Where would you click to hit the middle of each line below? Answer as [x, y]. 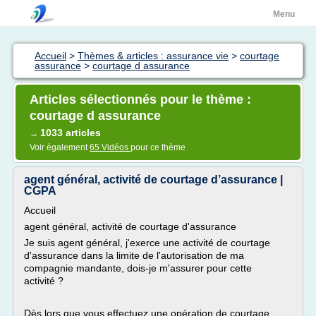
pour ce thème [158, 147]
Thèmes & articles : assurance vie [153, 56]
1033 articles [71, 133]
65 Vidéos [110, 147]
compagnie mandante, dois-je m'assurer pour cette [138, 268]
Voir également [60, 147]
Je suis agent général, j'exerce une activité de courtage [147, 243]
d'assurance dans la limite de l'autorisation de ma [134, 255]
